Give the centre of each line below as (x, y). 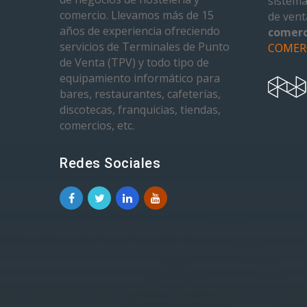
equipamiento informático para (140, 78)
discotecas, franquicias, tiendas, (140, 110)
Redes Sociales (110, 163)
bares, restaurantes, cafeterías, (140, 94)
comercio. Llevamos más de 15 (137, 15)
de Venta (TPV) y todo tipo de (134, 62)
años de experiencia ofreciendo (140, 31)
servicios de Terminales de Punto (145, 47)
